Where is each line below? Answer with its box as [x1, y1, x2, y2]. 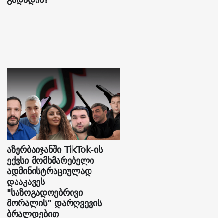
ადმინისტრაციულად [7, 163, 92, 179]
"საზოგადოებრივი [7, 185, 83, 200]
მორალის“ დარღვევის [7, 196, 102, 211]
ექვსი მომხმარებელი [7, 153, 94, 168]
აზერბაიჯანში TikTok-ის [7, 142, 103, 158]
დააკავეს [7, 174, 45, 190]
